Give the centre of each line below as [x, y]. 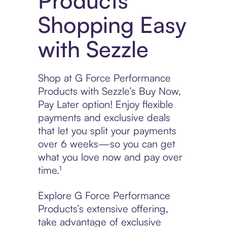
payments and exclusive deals [104, 118]
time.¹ [49, 170]
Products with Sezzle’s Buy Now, [109, 91]
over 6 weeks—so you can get [106, 144]
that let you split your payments [107, 131]
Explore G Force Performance [104, 196]
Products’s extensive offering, [103, 209]
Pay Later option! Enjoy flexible [105, 104]
